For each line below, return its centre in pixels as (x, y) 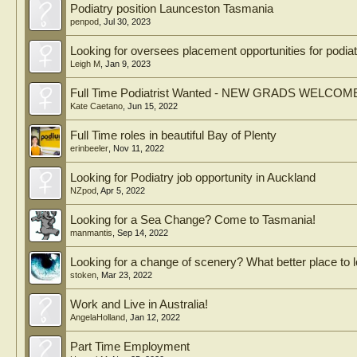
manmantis (91, 233)
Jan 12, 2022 (155, 317)
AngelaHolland (98, 317)
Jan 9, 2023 (128, 64)
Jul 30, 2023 (127, 22)
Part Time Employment (130, 347)
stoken (83, 275)
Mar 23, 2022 (127, 275)
